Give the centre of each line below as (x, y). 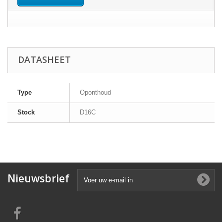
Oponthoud (95, 92)
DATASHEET (44, 59)
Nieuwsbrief (38, 178)
